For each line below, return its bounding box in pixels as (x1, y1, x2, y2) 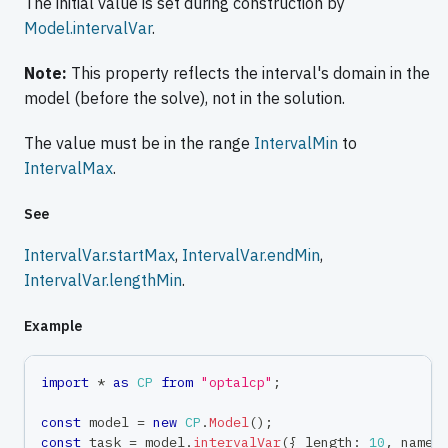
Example (24, 317, 82, 336)
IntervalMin (254, 133, 338, 154)
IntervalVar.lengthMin (24, 270, 182, 291)
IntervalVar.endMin (182, 245, 320, 266)
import (41, 373, 89, 392)
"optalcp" (201, 373, 273, 392)
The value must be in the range (24, 133, 254, 154)
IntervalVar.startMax (24, 245, 175, 266)
